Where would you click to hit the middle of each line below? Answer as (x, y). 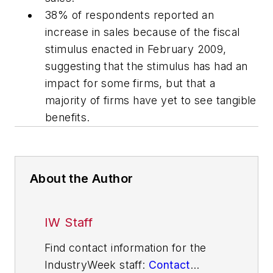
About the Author (82, 178)
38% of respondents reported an (129, 15)
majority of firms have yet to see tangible (151, 100)
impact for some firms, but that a (130, 83)
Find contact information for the (126, 247)
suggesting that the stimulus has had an (147, 66)
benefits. (68, 117)
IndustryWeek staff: (97, 264)
